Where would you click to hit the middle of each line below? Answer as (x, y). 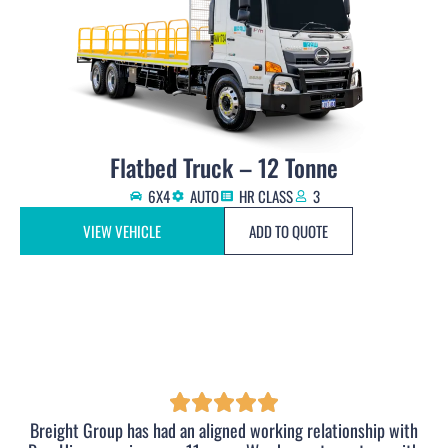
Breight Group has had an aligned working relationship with (224, 430)
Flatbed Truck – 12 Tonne (224, 167)
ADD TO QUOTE (288, 231)
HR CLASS (266, 196)
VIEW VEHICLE (122, 231)
